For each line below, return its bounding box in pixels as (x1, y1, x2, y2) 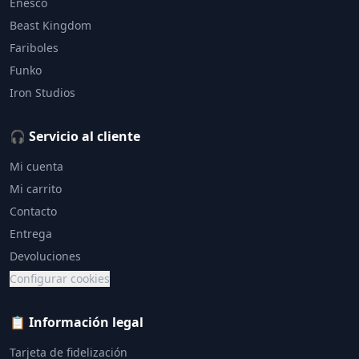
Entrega (10, 226, 52, 241)
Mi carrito (10, 181, 62, 196)
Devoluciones (10, 248, 81, 264)
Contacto (10, 204, 57, 219)
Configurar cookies (10, 271, 110, 286)
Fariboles (10, 40, 58, 55)
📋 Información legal (10, 313, 143, 331)
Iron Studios (10, 85, 75, 100)
